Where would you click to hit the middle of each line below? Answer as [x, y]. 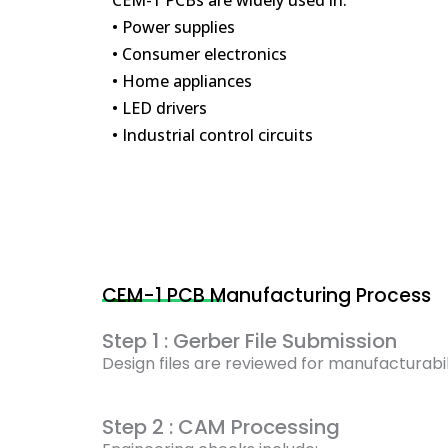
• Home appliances [182, 80]
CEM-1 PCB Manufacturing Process [266, 296]
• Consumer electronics [199, 53]
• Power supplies [173, 26]
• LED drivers [159, 107]
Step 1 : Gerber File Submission [249, 341]
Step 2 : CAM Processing [221, 427]
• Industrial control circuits [212, 134]
